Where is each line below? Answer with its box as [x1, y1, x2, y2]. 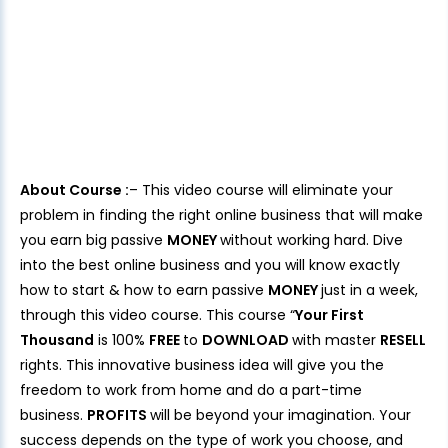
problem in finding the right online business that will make [20, 205, 423, 226]
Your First [295, 305, 364, 326]
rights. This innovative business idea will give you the [20, 355, 384, 376]
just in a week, [321, 280, 418, 301]
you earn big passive [20, 230, 167, 251]
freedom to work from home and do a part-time [20, 380, 362, 401]
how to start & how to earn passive [20, 280, 268, 301]
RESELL [380, 330, 426, 351]
